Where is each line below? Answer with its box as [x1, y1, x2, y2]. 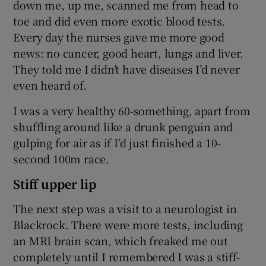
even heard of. [13, 77, 87, 93]
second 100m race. [13, 150, 110, 166]
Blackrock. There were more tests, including [13, 216, 243, 232]
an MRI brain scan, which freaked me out [13, 232, 228, 248]
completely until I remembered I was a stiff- [13, 248, 240, 264]
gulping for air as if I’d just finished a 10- [13, 134, 221, 150]
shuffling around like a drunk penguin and [13, 118, 233, 134]
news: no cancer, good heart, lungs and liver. [13, 45, 243, 61]
